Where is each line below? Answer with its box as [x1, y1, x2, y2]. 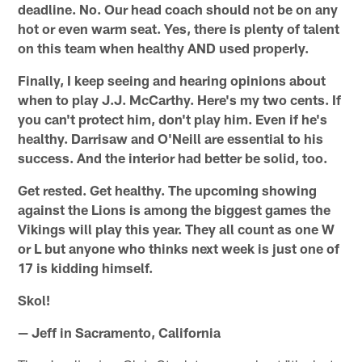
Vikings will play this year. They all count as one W [18, 221, 335, 238]
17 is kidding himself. [18, 259, 154, 276]
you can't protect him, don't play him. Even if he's [18, 111, 328, 128]
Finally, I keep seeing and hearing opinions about [18, 72, 326, 89]
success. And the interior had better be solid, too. [18, 149, 328, 166]
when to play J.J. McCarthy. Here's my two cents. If [18, 91, 342, 108]
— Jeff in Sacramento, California [18, 324, 221, 341]
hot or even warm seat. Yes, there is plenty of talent [18, 20, 340, 37]
